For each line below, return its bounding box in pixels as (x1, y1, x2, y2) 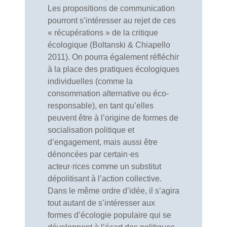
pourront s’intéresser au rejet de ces (48, 16, 176, 25)
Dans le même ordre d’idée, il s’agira (48, 186, 179, 195)
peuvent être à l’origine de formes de (48, 113, 178, 122)
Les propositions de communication (48, 4, 175, 13)
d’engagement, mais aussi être (48, 138, 158, 146)
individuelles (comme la (48, 77, 133, 86)
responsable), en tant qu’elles (48, 101, 154, 110)
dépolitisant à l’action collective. (48, 174, 162, 183)
